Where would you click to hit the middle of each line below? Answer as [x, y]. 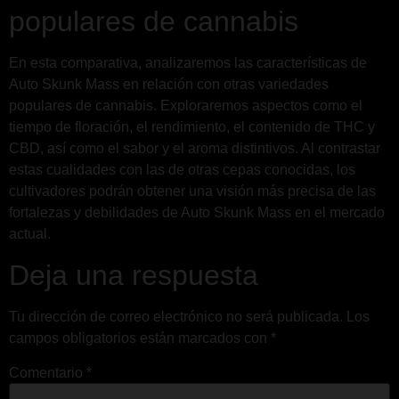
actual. [30, 234]
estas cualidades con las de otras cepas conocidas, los [182, 170]
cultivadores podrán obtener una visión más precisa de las [192, 191]
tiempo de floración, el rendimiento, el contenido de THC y [192, 127]
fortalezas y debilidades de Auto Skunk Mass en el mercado [197, 213]
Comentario [48, 373]
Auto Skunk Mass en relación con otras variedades [169, 85]
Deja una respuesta [134, 275]
